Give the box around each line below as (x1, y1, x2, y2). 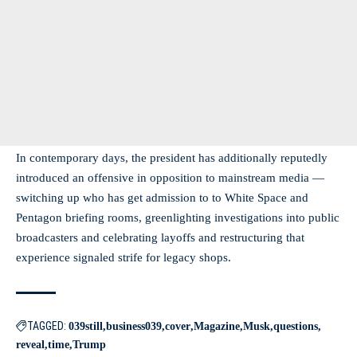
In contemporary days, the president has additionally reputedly (16, 151, 328, 164)
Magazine (194, 320, 240, 332)
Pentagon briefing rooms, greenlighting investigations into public (16, 211, 339, 224)
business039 (106, 320, 162, 332)
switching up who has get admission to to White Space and (16, 191, 308, 204)
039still (69, 320, 103, 332)
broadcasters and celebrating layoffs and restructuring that (16, 231, 304, 244)
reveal (16, 339, 45, 351)
